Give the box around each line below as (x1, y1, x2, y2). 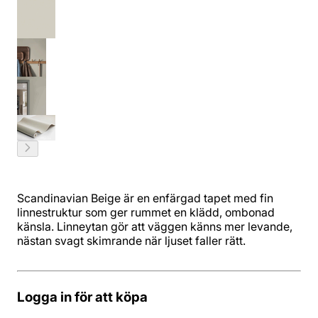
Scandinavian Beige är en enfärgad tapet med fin (17, 191, 273, 206)
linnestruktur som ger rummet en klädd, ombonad (17, 205, 275, 220)
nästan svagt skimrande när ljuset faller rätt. (17, 234, 246, 248)
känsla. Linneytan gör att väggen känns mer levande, (17, 219, 292, 234)
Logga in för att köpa (17, 289, 148, 306)
